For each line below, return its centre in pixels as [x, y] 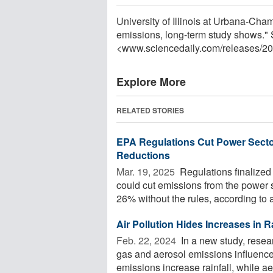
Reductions [143, 155]
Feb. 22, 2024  [147, 240]
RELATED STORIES [150, 110]
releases [241, 48]
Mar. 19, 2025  [147, 171]
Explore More [151, 81]
